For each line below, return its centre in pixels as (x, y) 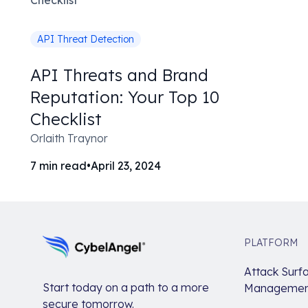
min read (63, 166)
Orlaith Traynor (69, 139)
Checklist (66, 119)
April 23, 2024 (126, 166)
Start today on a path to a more (126, 288)
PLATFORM (271, 243)
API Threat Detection (86, 40)
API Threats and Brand (119, 75)
